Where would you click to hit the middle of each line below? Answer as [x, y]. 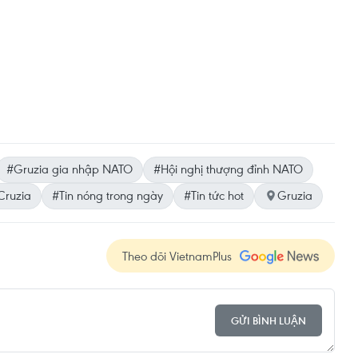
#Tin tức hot [214, 195]
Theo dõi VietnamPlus [177, 256]
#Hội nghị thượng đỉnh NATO [228, 169]
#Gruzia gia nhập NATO [70, 169]
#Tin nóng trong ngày [107, 195]
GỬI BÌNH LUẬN [268, 320]
